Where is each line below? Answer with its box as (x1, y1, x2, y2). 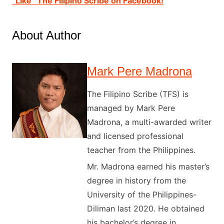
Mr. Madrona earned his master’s (86, 161, 209, 171)
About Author (11, 28, 81, 42)
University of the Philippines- (86, 189, 196, 199)
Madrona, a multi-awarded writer (86, 116, 211, 127)
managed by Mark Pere (86, 102, 175, 113)
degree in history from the (86, 175, 186, 185)
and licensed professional (86, 130, 183, 141)
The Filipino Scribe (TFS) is (86, 88, 188, 99)
